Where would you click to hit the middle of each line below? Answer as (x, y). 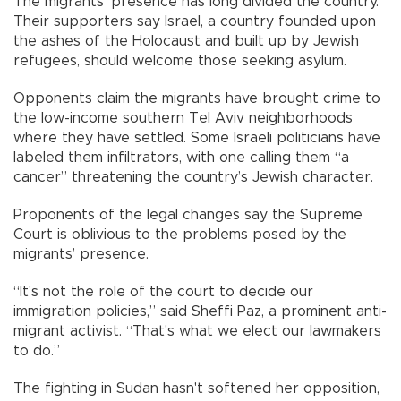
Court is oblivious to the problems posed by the (180, 235)
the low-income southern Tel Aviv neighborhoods (183, 119)
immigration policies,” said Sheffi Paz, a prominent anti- (200, 312)
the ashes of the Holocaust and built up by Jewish (186, 42)
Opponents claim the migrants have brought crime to (197, 99)
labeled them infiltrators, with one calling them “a (181, 158)
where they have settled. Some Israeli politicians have (197, 138)
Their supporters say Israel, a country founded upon (195, 22)
